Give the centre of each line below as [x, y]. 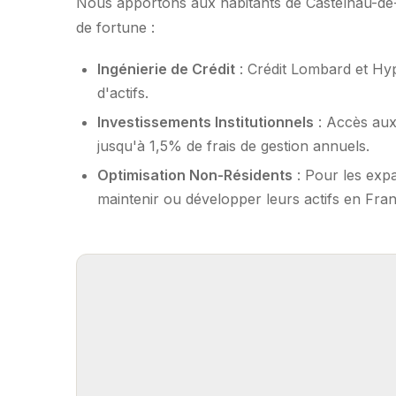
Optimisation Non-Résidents [195, 175]
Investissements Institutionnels [206, 122]
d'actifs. [123, 92]
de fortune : [115, 27]
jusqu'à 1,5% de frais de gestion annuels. [233, 145]
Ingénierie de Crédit [166, 69]
